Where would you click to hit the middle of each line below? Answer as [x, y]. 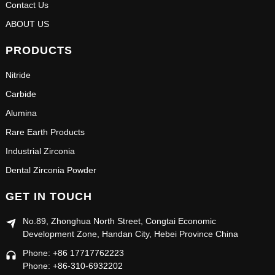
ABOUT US [27, 24]
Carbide [21, 94]
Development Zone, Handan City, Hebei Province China [130, 234]
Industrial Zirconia [40, 151]
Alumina [21, 113]
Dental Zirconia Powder [51, 170]
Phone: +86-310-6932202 [72, 266]
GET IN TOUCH [48, 197]
